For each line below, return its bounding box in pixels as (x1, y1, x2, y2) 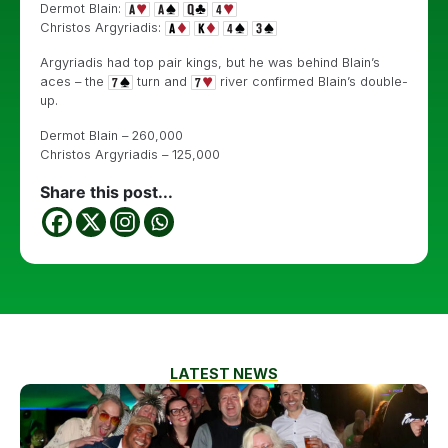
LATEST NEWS (170, 365, 278, 382)
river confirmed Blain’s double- (216, 74, 408, 89)
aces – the (40, 74, 108, 89)
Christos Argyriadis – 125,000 (40, 147, 220, 162)
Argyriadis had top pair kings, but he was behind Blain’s (40, 55, 380, 70)
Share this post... (40, 182, 173, 202)
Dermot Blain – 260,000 (40, 128, 183, 143)
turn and (133, 74, 191, 89)
